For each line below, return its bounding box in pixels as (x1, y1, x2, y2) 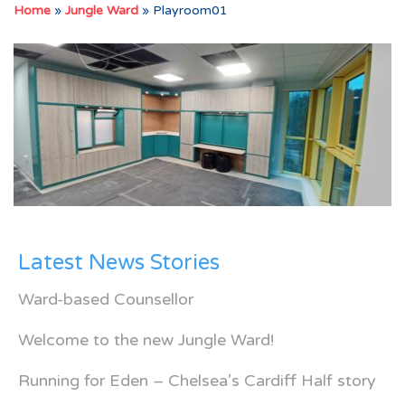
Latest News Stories (18, 250, 220, 276)
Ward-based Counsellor (18, 289, 193, 309)
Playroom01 (153, 3, 228, 18)
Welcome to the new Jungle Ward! (18, 330, 274, 350)
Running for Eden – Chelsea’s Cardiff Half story (18, 371, 376, 391)
